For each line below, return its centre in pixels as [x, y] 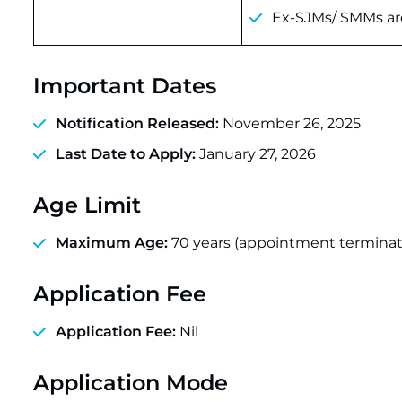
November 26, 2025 [290, 123]
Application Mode [131, 383]
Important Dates [125, 86]
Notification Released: [137, 123]
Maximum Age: [112, 243]
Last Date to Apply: [126, 154]
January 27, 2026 [256, 154]
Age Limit [87, 205]
